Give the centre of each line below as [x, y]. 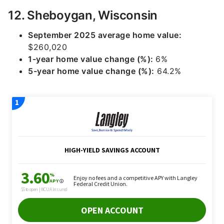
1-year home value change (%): [92, 59]
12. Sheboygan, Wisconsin [83, 15]
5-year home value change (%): [91, 71]
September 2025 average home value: [105, 35]
